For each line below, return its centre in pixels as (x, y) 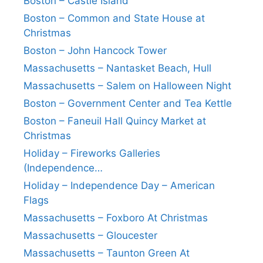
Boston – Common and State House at (114, 18)
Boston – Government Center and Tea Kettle (128, 104)
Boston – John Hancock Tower (95, 51)
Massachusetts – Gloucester (90, 236)
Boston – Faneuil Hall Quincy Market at (115, 121)
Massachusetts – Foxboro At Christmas (116, 218)
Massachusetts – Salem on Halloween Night (127, 86)
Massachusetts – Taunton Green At (107, 253)
